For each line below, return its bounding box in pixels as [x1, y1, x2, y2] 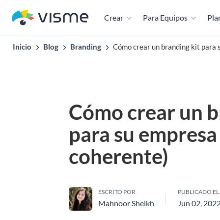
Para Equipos [143, 13, 188, 22]
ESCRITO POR [98, 188, 136, 195]
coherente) [69, 144, 168, 168]
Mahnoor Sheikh [98, 198, 154, 208]
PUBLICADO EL [178, 188, 219, 195]
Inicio [13, 42, 31, 51]
